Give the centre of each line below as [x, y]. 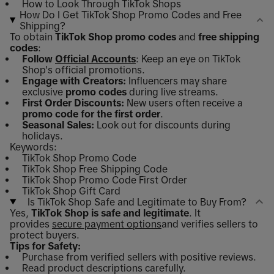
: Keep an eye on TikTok [188, 58]
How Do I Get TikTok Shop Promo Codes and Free [130, 14]
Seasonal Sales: [58, 124]
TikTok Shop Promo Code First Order [105, 180]
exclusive [44, 91]
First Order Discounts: [73, 102]
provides [31, 224]
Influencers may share [176, 80]
